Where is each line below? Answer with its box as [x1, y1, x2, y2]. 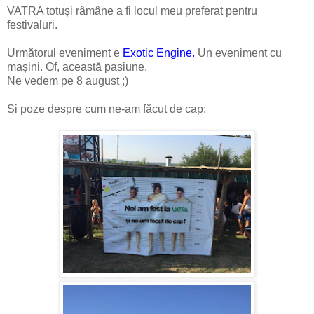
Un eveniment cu [195, 46, 282, 59]
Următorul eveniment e [7, 46, 123, 59]
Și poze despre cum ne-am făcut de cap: [7, 102, 206, 115]
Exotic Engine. [123, 46, 195, 59]
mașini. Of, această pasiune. [7, 60, 147, 73]
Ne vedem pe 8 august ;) [7, 74, 128, 87]
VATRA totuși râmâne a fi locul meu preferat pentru [7, 4, 257, 17]
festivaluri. [7, 18, 57, 31]
